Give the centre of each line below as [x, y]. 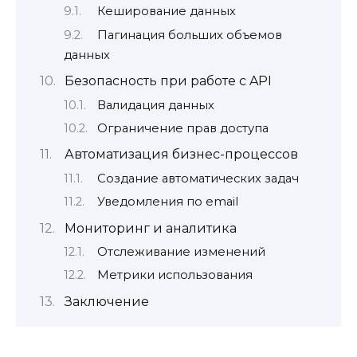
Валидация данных [155, 105]
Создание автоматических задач [198, 178]
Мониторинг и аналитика [150, 228]
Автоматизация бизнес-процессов [181, 155]
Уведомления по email [167, 202]
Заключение [106, 301]
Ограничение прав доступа [182, 128]
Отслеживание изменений [181, 251]
